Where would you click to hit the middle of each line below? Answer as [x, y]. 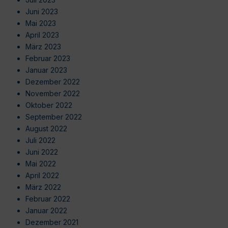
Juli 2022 [40, 140]
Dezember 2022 [53, 81]
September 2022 [54, 117]
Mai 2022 [41, 163]
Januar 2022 [46, 210]
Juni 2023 [42, 11]
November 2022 [53, 93]
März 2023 [43, 46]
